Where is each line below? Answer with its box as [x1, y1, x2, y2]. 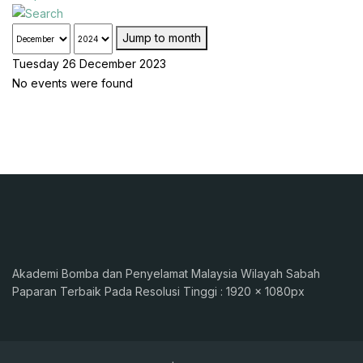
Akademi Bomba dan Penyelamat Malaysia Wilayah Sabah [12, 267, 320, 280]
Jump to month [122, 31, 201, 45]
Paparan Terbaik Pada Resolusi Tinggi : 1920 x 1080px [12, 284, 305, 298]
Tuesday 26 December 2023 [12, 57, 166, 70]
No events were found [12, 76, 133, 90]
